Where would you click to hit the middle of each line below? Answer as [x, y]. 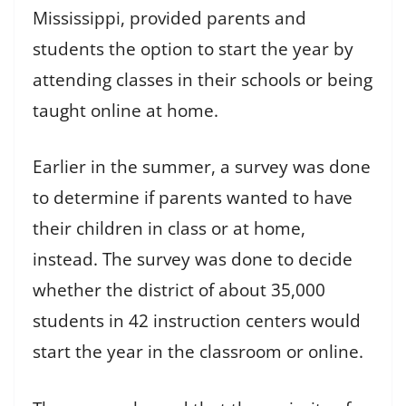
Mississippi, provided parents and [169, 18]
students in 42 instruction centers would [197, 321]
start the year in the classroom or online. [203, 352]
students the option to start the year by [193, 48]
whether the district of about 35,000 [179, 290]
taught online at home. [130, 110]
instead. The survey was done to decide [193, 259]
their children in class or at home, [169, 228]
